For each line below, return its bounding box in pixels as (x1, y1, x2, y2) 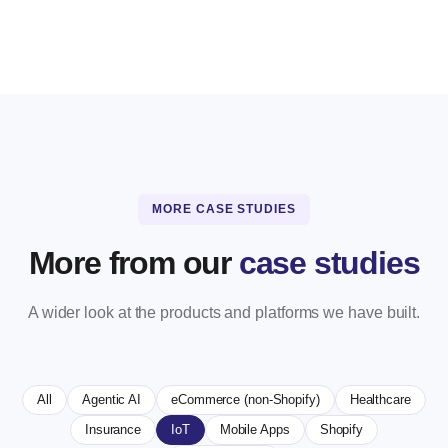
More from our (28, 245, 231, 281)
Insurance (84, 423, 142, 437)
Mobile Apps (219, 423, 290, 437)
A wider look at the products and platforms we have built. (27, 304, 421, 321)
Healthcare (349, 393, 411, 407)
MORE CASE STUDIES (151, 202, 297, 216)
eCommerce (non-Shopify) (171, 393, 320, 407)
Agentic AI (82, 393, 141, 407)
